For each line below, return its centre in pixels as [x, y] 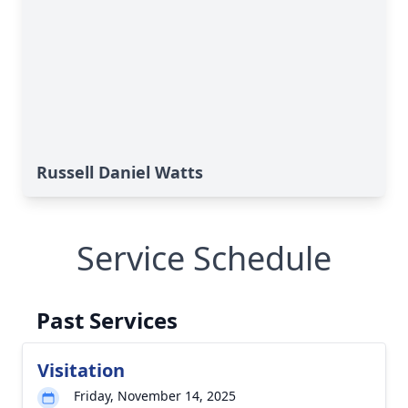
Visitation [81, 370]
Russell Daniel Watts [120, 172]
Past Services [107, 320]
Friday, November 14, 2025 [155, 396]
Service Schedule [204, 258]
